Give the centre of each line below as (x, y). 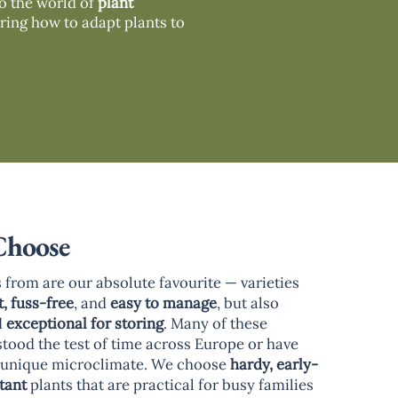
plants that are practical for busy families (170, 384)
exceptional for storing (84, 323)
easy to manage (163, 302)
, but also (247, 302)
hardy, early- (274, 364)
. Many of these (215, 323)
